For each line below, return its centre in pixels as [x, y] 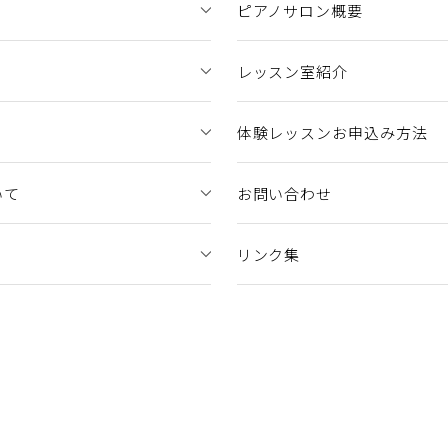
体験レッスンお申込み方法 [332, 132]
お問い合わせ [284, 193]
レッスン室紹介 [292, 71]
